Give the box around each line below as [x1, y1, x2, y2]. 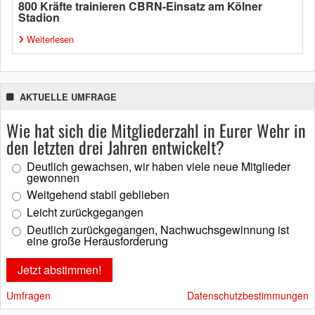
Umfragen [6, 288, 51, 302]
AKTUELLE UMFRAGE [20, 91, 117, 103]
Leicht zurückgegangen [27, 204, 143, 220]
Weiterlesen [27, 32, 74, 46]
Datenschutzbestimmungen [187, 288, 309, 302]
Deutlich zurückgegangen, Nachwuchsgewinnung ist [27, 221, 289, 238]
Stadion [18, 9, 60, 25]
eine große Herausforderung [27, 233, 168, 249]
